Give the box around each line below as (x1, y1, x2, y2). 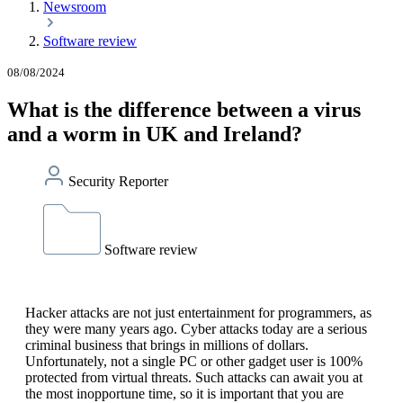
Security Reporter (68, 173, 168, 189)
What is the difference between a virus (7, 97, 361, 121)
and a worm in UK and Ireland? (7, 121, 302, 146)
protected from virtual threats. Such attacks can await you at (25, 369, 363, 385)
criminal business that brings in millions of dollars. (25, 336, 309, 353)
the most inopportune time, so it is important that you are (25, 385, 344, 401)
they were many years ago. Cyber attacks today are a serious (25, 320, 367, 336)
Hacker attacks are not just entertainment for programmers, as (25, 304, 372, 320)
